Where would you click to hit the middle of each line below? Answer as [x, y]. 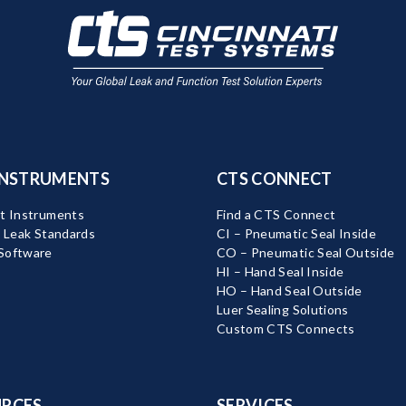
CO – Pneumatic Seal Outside [305, 253]
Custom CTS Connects [285, 329]
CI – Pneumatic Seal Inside [296, 234]
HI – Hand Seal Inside [280, 272]
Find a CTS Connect [276, 215]
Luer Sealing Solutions [282, 310]
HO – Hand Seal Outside [289, 291]
